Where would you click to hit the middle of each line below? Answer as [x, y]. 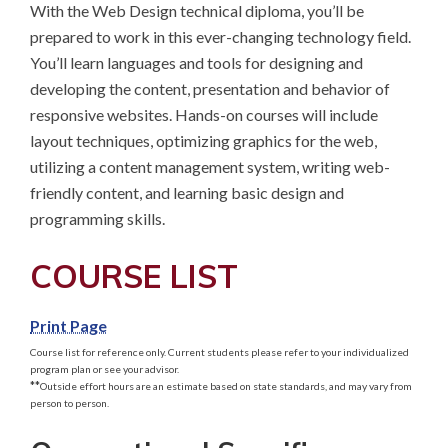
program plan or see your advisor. [104, 368]
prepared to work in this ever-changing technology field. [220, 36]
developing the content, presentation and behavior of [210, 88]
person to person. [69, 402]
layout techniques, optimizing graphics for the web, [203, 140]
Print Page [68, 325]
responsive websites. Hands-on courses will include [204, 114]
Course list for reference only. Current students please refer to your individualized [219, 351]
